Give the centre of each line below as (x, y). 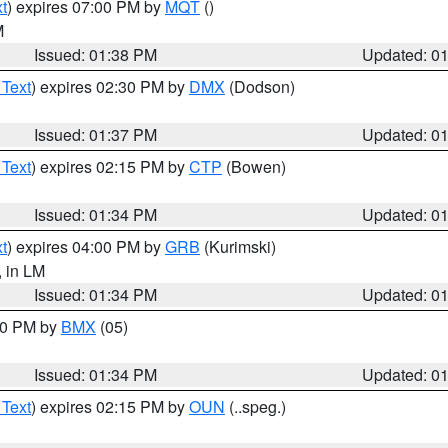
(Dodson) (260, 86)
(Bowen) (254, 166)
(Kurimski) (238, 246)
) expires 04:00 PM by (86, 246)
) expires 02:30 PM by (110, 86)
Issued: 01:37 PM (96, 134)
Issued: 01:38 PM (96, 54)
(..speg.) (255, 406)
